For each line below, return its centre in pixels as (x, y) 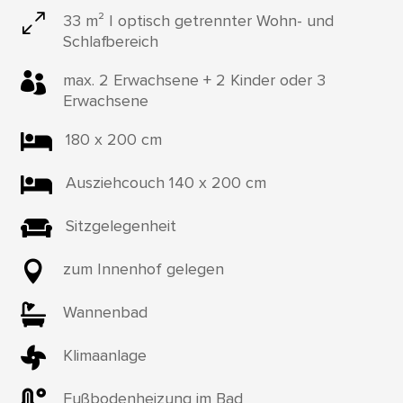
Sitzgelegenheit (121, 225)
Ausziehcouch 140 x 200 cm (166, 182)
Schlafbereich (110, 41)
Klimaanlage (104, 355)
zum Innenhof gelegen (143, 269)
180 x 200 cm (113, 139)
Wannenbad (105, 312)
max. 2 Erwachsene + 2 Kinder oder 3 (194, 80)
